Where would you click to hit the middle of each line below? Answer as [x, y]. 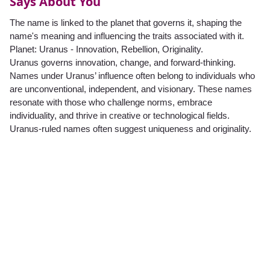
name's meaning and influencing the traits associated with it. [127, 36]
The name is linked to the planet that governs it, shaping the [126, 23]
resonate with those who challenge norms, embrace [111, 102]
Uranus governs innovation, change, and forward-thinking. [123, 63]
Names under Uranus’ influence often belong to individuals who [132, 76]
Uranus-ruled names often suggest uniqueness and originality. [130, 129]
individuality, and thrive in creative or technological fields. [120, 116]
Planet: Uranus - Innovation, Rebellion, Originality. [106, 49]
